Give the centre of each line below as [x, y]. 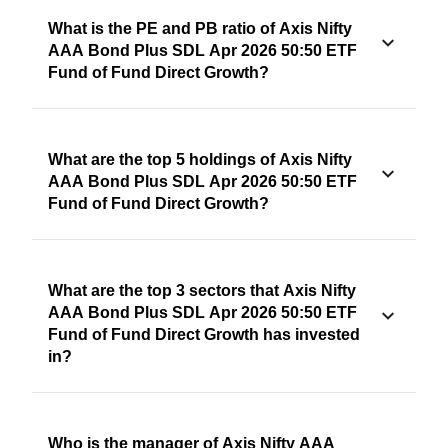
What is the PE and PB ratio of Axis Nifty [200, 29]
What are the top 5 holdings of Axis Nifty [200, 160]
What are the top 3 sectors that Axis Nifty [202, 291]
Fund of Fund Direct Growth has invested [204, 335]
